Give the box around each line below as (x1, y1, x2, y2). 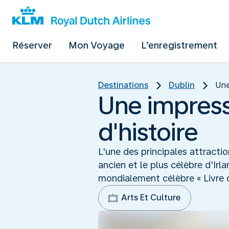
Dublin (169, 80, 195, 90)
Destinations (98, 80, 148, 90)
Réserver (12, 40, 52, 51)
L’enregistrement (141, 40, 217, 51)
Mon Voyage (68, 40, 125, 51)
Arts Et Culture (121, 192, 180, 202)
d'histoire (98, 117, 198, 147)
